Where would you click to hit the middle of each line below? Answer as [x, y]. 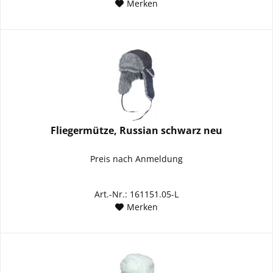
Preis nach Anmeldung [137, 159]
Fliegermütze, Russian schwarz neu [137, 131]
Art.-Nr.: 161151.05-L [137, 194]
